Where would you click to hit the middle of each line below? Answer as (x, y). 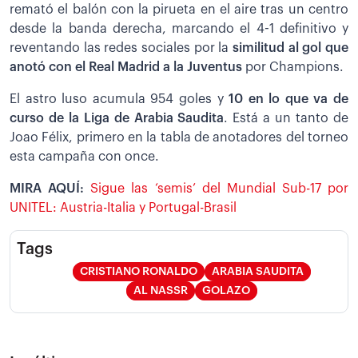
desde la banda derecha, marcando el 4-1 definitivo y (179, 28)
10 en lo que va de (289, 99)
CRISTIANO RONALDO (139, 271)
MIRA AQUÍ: (50, 188)
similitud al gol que (290, 48)
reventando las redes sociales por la (121, 48)
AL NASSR (161, 290)
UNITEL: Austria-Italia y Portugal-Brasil (123, 207)
